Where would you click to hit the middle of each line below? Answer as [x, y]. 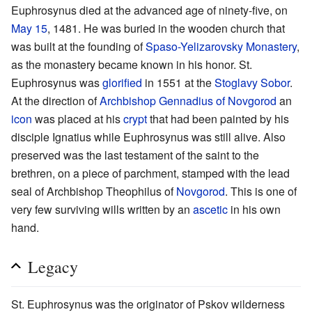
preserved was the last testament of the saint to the [135, 155]
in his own [254, 209]
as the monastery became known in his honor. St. [132, 64]
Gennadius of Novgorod [218, 100]
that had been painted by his [218, 118]
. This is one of [261, 191]
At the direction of [55, 100]
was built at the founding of [78, 46]
